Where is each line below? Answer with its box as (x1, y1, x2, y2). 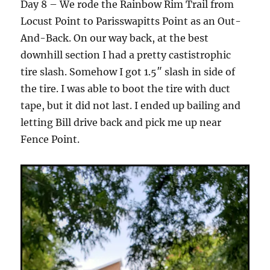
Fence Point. (20, 133, 80, 146)
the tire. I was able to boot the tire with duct (20, 83, 231, 95)
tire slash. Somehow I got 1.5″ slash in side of (20, 66, 236, 78)
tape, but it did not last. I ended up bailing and (20, 99, 241, 112)
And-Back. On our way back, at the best (20, 32, 209, 45)
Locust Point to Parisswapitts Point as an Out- (20, 15, 242, 28)
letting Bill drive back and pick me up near (20, 116, 222, 129)
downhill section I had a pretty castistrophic (20, 49, 231, 61)
